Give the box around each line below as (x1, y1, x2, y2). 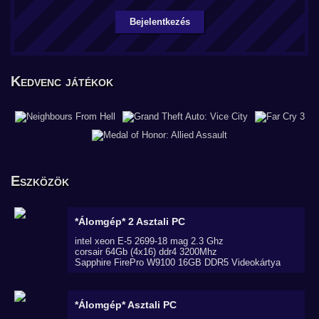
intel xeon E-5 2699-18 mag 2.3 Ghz (75, 236, 224, 246)
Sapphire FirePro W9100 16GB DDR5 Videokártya (75, 257, 281, 268)
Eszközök (11, 173, 69, 189)
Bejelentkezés (129, 16, 190, 27)
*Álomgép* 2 (75, 216, 136, 227)
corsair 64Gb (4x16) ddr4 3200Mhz (75, 246, 217, 257)
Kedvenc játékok (11, 73, 113, 89)
